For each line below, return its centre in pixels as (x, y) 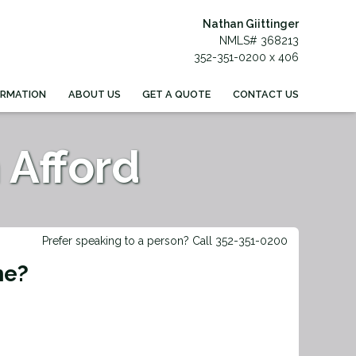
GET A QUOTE (177, 94)
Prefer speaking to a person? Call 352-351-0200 (165, 241)
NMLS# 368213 (259, 40)
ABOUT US (94, 94)
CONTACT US (266, 94)
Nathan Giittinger (251, 23)
